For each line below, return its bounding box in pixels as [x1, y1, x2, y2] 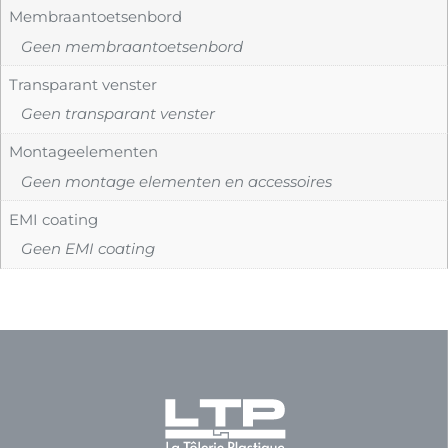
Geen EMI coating [21, 239, 155, 259]
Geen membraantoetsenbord [21, 36, 243, 56]
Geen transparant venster [21, 104, 215, 124]
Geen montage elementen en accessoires [21, 171, 332, 191]
